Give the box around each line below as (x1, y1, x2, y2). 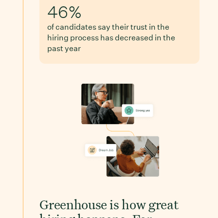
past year (47, 43, 81, 53)
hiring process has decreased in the (47, 33, 176, 42)
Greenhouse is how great (39, 195, 179, 212)
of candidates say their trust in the (47, 22, 170, 32)
